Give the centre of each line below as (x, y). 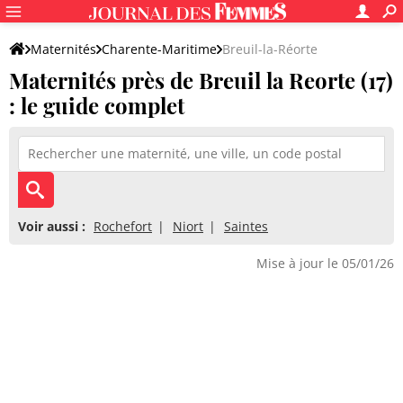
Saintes (246, 226)
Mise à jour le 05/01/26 (325, 263)
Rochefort (123, 226)
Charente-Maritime (159, 49)
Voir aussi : (52, 226)
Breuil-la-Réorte (270, 49)
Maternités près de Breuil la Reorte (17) (201, 80)
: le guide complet (97, 105)
